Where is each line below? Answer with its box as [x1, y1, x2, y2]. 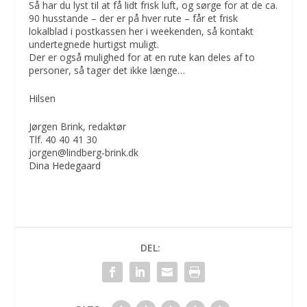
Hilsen [29, 91, 56, 105]
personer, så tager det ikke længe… [29, 63, 186, 77]
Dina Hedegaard [29, 159, 101, 173]
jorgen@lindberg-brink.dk [29, 146, 139, 160]
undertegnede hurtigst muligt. [29, 37, 160, 51]
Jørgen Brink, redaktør [29, 120, 127, 134]
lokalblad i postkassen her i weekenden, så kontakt [29, 24, 254, 38]
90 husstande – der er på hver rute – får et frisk [29, 11, 238, 25]
